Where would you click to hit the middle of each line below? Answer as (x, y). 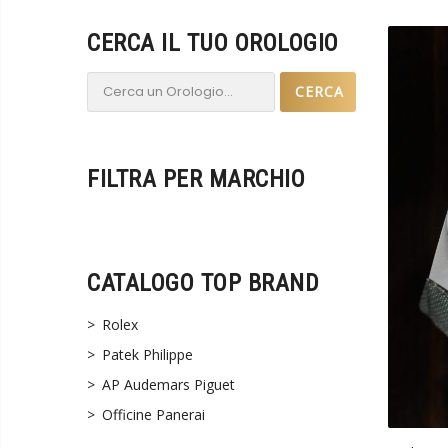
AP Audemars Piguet (168, 384)
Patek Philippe (147, 354)
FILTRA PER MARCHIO (196, 179)
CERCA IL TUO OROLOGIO (213, 43)
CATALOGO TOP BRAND (203, 283)
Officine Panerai (153, 414)
